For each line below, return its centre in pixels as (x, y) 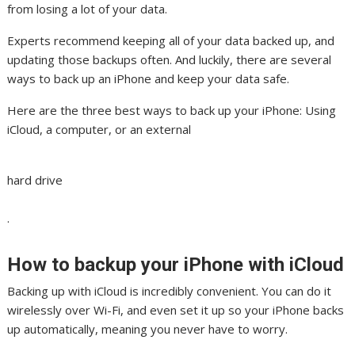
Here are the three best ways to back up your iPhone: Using (172, 111)
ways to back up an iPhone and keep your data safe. (149, 79)
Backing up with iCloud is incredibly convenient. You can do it (170, 291)
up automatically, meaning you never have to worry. (148, 329)
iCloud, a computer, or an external (99, 130)
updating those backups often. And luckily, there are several (170, 60)
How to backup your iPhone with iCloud (176, 265)
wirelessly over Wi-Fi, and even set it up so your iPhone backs (176, 310)
